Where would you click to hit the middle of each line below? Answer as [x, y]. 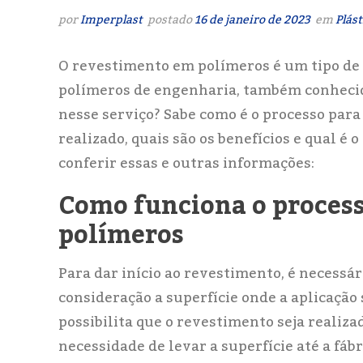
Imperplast [111, 21]
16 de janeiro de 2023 [252, 21]
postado [170, 21]
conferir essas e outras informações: [186, 164]
